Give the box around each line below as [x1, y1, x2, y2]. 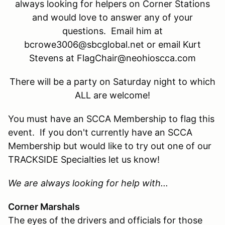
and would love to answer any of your [32, 12, 193, 23]
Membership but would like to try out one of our [8, 141, 211, 152]
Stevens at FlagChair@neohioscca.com [29, 53, 196, 64]
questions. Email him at [62, 26, 163, 37]
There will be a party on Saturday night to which [10, 76, 215, 87]
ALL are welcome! [75, 90, 150, 101]
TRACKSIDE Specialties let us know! [8, 154, 160, 165]
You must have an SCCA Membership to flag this [8, 114, 214, 125]
